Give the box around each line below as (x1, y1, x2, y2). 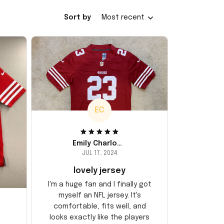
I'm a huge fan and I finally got (47, 180, 151, 188)
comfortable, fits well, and (53, 202, 146, 210)
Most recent (101, 14, 144, 21)
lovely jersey (73, 166, 125, 175)
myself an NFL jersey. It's (58, 191, 141, 199)
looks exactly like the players (49, 213, 149, 221)
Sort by (64, 14, 91, 21)
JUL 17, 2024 (81, 150, 117, 156)
